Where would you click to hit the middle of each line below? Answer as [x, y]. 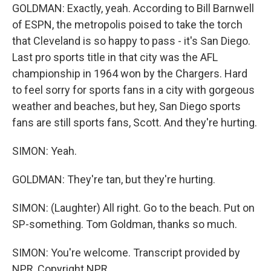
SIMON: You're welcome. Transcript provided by [126, 253]
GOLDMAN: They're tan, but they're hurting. [114, 179]
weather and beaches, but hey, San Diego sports [126, 106]
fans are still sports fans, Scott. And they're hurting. [135, 122]
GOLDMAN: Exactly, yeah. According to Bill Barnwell [133, 8]
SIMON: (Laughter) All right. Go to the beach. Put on [133, 208]
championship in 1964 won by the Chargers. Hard [130, 73]
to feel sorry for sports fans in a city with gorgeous [133, 90]
